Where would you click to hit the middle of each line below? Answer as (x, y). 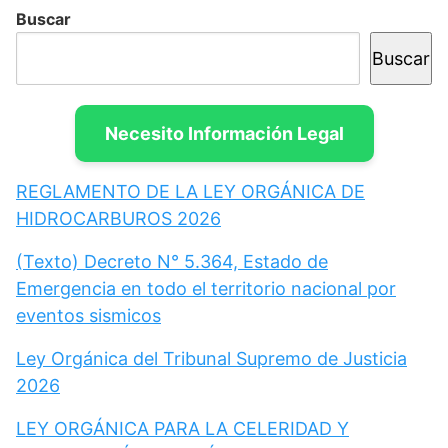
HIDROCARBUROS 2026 (118, 218)
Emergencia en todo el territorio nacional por (206, 288)
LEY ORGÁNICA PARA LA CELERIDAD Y (182, 428)
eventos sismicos (88, 315)
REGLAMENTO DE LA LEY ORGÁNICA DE (190, 191)
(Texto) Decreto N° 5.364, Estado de (172, 261)
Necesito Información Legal (224, 133)
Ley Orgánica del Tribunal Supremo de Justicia (211, 358)
